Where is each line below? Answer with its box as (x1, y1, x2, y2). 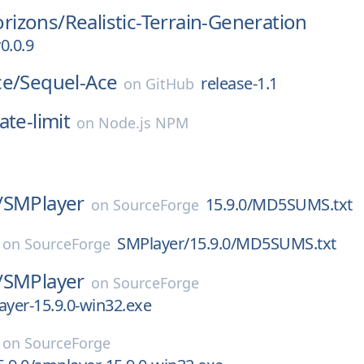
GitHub (145, 74, 195, 93)
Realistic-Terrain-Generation (64, 8, 307, 35)
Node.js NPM (98, 113, 189, 132)
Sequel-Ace (19, 68, 118, 95)
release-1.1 (201, 72, 278, 94)
